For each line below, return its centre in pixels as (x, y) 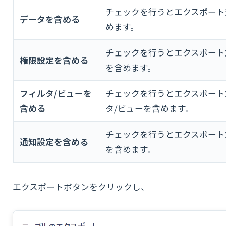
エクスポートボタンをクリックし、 (81, 187)
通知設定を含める (54, 142)
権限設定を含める (54, 60)
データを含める (50, 19)
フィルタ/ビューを (56, 94)
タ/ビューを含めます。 (150, 109)
